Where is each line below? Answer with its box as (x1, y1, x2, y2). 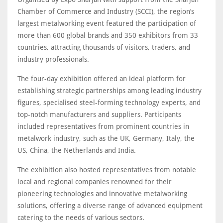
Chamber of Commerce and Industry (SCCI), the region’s (17, 7, 194, 15)
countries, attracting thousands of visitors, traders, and (17, 43, 190, 51)
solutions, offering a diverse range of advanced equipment (17, 201, 203, 210)
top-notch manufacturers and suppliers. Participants (17, 110, 181, 118)
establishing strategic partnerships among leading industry (17, 86, 202, 95)
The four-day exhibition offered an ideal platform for (17, 74, 186, 83)
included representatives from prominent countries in (17, 122, 189, 130)
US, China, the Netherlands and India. (17, 146, 136, 154)
